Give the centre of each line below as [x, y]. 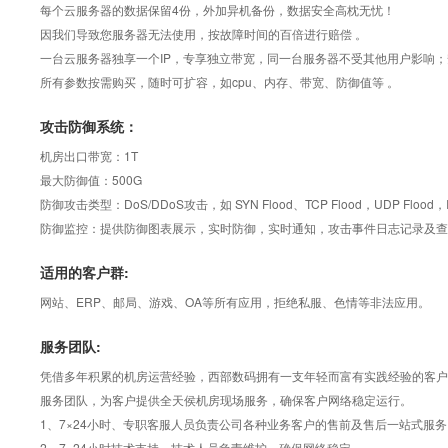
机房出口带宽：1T [89, 155]
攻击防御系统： [89, 126]
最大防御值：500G [91, 179]
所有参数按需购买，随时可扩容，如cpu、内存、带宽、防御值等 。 [219, 81]
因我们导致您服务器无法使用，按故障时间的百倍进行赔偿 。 [203, 33]
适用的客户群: [84, 272]
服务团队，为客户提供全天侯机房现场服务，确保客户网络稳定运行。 [226, 399]
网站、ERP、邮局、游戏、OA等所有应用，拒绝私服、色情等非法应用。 [235, 301]
